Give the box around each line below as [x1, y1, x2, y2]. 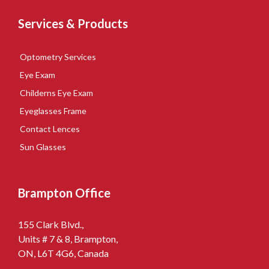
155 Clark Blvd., [18, 218, 83, 230]
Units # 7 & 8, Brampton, [18, 232, 118, 244]
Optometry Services [20, 51, 96, 62]
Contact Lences [20, 123, 80, 134]
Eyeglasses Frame [20, 105, 86, 116]
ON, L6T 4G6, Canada [18, 247, 109, 259]
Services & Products [18, 16, 128, 31]
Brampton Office [18, 185, 110, 200]
